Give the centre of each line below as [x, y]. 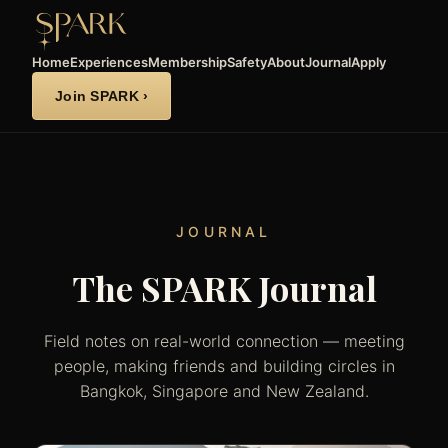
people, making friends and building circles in [224, 366]
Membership [187, 62]
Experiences [109, 62]
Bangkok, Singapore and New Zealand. [224, 391]
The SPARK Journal [224, 288]
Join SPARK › [102, 96]
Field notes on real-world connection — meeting [224, 341]
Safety [247, 62]
